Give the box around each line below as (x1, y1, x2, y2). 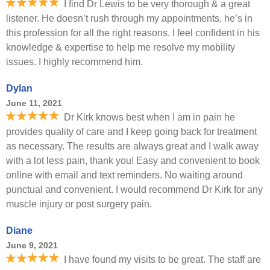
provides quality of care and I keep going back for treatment (6, 127, 257, 137)
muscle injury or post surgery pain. (6, 199, 152, 209)
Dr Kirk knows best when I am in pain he (64, 112, 235, 122)
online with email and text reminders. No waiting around (6, 170, 243, 180)
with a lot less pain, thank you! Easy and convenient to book (6, 155, 260, 166)
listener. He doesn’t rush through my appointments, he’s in (6, 13, 253, 24)
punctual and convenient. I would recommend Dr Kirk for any (6, 184, 263, 195)
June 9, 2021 (6, 240, 58, 250)
